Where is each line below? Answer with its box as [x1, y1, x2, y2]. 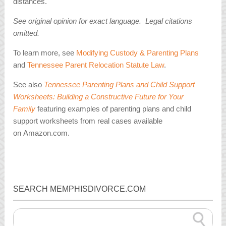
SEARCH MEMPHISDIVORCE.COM [13, 184, 146, 193]
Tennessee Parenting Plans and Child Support [44, 80, 195, 89]
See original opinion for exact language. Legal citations [13, 17, 193, 26]
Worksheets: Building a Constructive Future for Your [13, 92, 184, 101]
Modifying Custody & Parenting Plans [76, 48, 199, 58]
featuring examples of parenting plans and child [35, 104, 192, 114]
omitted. [13, 29, 40, 38]
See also [13, 80, 44, 89]
